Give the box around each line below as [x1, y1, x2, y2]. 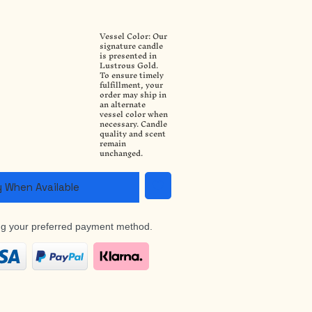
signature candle [100, 37, 163, 55]
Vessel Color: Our [100, 27, 167, 45]
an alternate [100, 95, 146, 114]
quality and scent [100, 125, 166, 143]
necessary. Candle [100, 115, 167, 133]
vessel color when [100, 105, 168, 123]
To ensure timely [100, 66, 164, 84]
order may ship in [100, 86, 166, 104]
